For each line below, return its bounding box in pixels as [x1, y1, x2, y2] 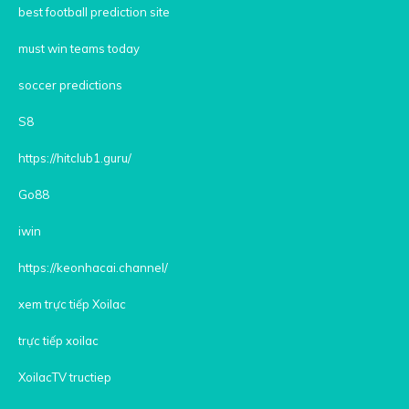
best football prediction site [18, 4, 170, 19]
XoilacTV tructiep [18, 369, 111, 384]
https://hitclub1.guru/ [18, 150, 131, 165]
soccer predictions [18, 77, 122, 92]
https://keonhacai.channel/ [18, 259, 168, 275]
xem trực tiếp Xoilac [18, 296, 126, 311]
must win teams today [18, 40, 140, 56]
